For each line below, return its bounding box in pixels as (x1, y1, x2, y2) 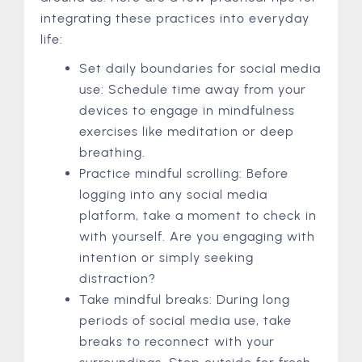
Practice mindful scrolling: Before (79, 165, 288, 181)
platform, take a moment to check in (79, 207, 317, 223)
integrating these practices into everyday (40, 10, 309, 26)
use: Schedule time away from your (79, 81, 306, 97)
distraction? (79, 270, 156, 286)
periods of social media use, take (79, 312, 292, 328)
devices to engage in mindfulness (79, 102, 295, 118)
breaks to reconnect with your (79, 333, 275, 349)
